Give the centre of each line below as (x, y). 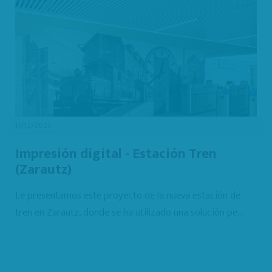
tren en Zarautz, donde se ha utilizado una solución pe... (129, 213)
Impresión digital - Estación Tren (116, 154)
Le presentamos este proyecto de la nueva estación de (128, 196)
